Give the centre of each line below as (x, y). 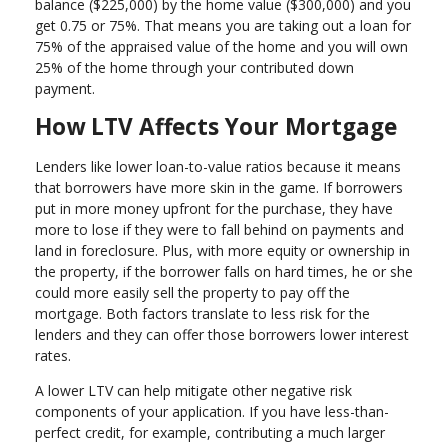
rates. (53, 356)
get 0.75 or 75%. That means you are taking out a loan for (223, 25)
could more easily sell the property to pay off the (192, 293)
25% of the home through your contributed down (194, 67)
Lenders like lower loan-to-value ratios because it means (218, 167)
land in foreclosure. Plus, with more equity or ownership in (222, 251)
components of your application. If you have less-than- (212, 412)
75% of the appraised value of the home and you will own (221, 46)
